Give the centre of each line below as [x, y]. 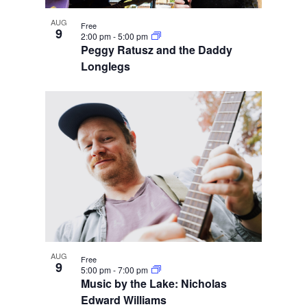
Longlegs [105, 66]
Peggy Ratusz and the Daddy [156, 49]
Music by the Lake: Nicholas [153, 283]
